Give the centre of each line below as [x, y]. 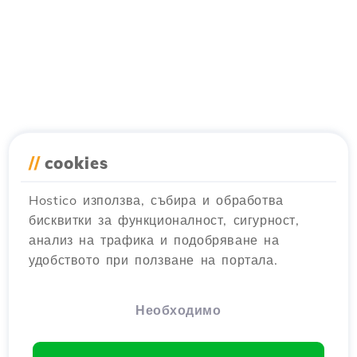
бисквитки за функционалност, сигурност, [164, 220]
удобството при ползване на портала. [153, 260]
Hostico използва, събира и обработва [156, 200]
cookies [77, 163]
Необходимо [178, 310]
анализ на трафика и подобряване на [154, 240]
